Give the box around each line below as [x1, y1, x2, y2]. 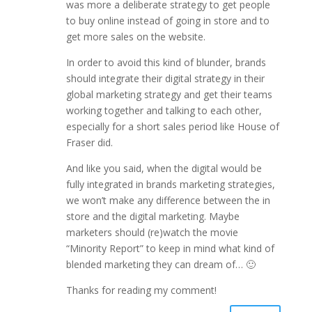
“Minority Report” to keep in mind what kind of [65, 242, 274, 256]
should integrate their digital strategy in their [65, 72, 265, 86]
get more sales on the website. [65, 30, 205, 44]
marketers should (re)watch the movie [65, 226, 238, 240]
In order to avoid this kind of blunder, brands [65, 56, 266, 70]
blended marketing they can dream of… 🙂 [65, 258, 256, 272]
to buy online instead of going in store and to [65, 14, 270, 28]
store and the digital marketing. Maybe [65, 210, 240, 224]
